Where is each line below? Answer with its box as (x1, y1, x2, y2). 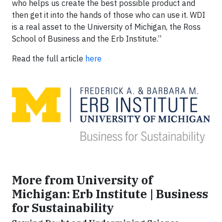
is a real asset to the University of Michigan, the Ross (12, 22, 201, 32)
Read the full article (12, 54, 85, 63)
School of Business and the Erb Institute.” (12, 34, 162, 44)
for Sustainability (12, 200, 114, 215)
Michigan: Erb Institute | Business (12, 186, 208, 201)
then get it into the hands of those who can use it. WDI (12, 10, 205, 20)
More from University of (12, 172, 153, 187)
